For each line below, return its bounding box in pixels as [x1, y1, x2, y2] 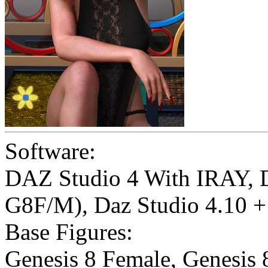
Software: [5, 138, 96, 165]
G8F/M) [5, 192, 82, 218]
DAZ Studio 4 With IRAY [5, 165, 248, 191]
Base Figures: [5, 219, 133, 245]
